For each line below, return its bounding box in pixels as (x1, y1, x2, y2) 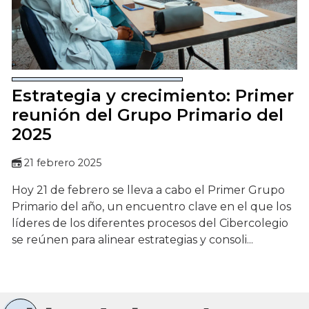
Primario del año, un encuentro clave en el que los (12, 199, 291, 213)
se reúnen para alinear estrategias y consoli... (12, 232, 253, 246)
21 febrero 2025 (24, 156, 101, 169)
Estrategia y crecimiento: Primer (12, 85, 294, 106)
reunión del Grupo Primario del (12, 104, 283, 125)
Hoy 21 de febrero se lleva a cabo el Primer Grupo (12, 183, 285, 197)
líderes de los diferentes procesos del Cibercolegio (12, 216, 288, 230)
